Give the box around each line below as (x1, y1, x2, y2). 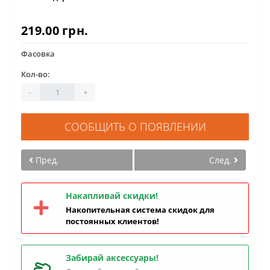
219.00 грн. (21, 22, 89, 39)
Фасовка (21, 48, 55, 59)
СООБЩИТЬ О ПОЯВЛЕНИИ (64, 119, 206, 134)
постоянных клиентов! (66, 216, 159, 227)
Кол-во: (21, 69, 50, 80)
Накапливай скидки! (66, 190, 158, 201)
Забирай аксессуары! (66, 252, 159, 263)
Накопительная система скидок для (66, 204, 215, 215)
